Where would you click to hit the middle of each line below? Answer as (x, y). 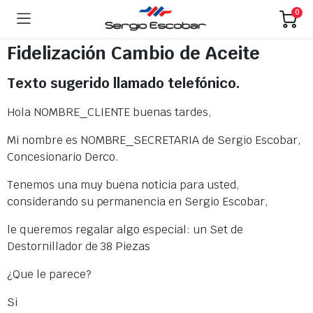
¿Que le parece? (49, 274)
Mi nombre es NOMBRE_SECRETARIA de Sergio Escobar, (154, 140)
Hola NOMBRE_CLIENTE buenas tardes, (109, 112)
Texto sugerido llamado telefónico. (123, 83)
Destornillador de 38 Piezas (79, 246)
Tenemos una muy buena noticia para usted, (123, 185)
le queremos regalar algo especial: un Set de (125, 230)
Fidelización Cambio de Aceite (133, 53)
